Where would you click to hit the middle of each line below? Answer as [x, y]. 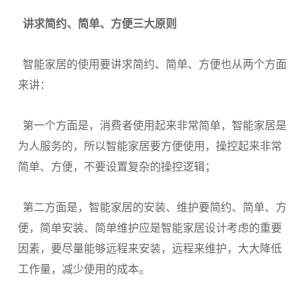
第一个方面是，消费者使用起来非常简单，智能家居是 [155, 125]
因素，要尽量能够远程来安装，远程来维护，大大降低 [150, 249]
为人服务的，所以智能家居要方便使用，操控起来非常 [150, 146]
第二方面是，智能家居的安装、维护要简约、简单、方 [155, 207]
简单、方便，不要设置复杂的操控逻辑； [117, 167]
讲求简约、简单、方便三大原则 [100, 24]
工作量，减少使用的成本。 [84, 269]
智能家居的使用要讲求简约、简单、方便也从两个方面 [155, 64]
